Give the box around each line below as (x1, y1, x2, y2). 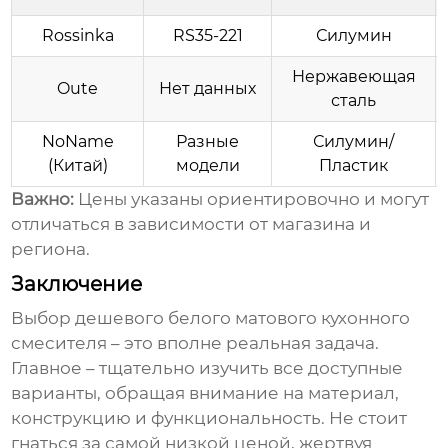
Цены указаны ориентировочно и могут (74, 189, 430, 210)
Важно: (11, 189, 75, 210)
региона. (11, 239, 91, 260)
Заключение (11, 272, 143, 297)
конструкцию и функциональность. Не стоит (11, 408, 408, 429)
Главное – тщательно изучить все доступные (11, 358, 404, 379)
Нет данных (159, 79, 257, 99)
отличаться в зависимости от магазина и (11, 214, 372, 235)
